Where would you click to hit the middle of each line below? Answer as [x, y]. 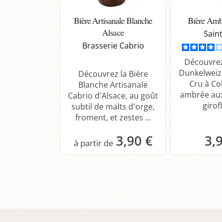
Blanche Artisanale [113, 85]
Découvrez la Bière [113, 74]
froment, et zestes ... [113, 118]
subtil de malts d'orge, [113, 107]
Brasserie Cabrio [113, 46]
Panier [119, 165]
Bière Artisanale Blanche [113, 21]
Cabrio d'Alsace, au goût [113, 96]
